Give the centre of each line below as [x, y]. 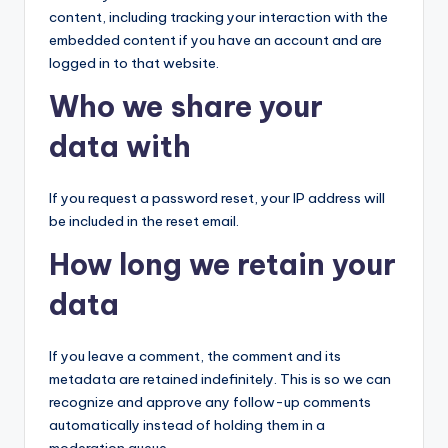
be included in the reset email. [144, 221]
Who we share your [186, 106]
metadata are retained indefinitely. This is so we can [220, 379]
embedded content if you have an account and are [215, 40]
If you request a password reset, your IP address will [217, 198]
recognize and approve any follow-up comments [210, 402]
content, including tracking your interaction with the [218, 17]
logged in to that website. [134, 63]
